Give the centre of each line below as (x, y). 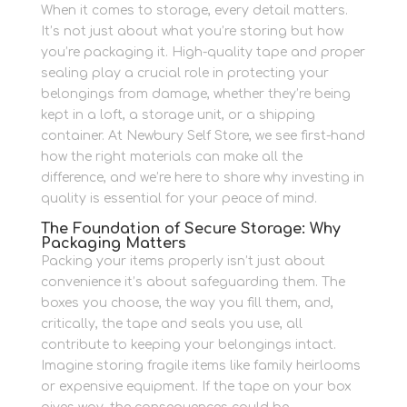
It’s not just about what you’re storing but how (192, 32)
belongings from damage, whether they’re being (195, 94)
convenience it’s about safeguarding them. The (193, 283)
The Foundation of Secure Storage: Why (190, 229)
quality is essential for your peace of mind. (179, 199)
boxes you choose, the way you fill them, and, (187, 303)
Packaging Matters (113, 244)
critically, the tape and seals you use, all (171, 324)
